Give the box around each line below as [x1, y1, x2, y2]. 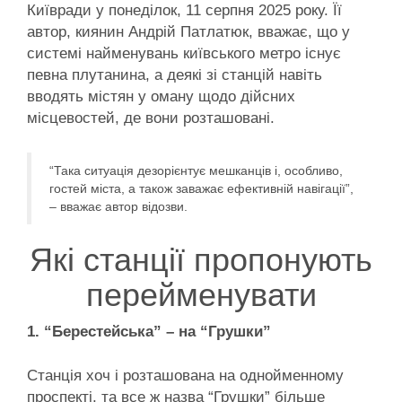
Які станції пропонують [30, 240, 372, 278]
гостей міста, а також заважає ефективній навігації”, [49, 180, 354, 196]
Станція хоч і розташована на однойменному [27, 367, 344, 385]
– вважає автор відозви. [49, 198, 188, 214]
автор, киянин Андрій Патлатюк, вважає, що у [27, 23, 350, 41]
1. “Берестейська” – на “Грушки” [27, 322, 271, 340]
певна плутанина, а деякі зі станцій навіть [27, 66, 322, 84]
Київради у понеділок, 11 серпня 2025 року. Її [27, 2, 342, 20]
